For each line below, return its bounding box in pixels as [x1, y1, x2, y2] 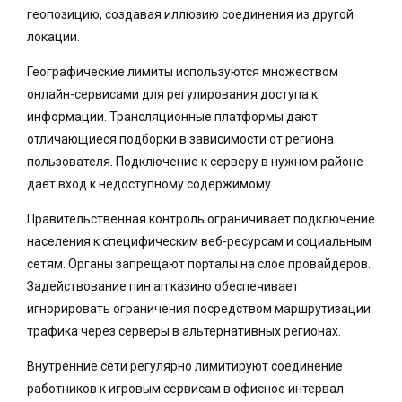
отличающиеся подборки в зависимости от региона [27, 131, 334, 146]
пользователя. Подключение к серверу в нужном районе [27, 153, 363, 169]
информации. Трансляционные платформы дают [27, 109, 318, 124]
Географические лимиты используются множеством [27, 64, 338, 79]
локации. [27, 29, 80, 44]
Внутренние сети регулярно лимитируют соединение [27, 358, 343, 373]
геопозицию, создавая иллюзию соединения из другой [27, 6, 354, 22]
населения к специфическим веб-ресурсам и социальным [27, 233, 371, 249]
